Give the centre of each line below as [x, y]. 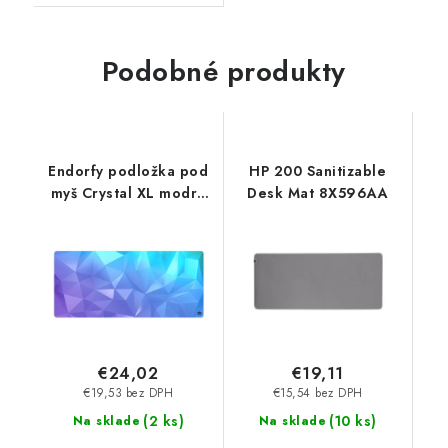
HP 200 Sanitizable [318, 171]
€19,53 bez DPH [128, 393]
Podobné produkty [223, 72]
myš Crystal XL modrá [128, 193]
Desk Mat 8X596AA [318, 193]
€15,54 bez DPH [317, 393]
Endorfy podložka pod [128, 171]
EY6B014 [128, 215]
